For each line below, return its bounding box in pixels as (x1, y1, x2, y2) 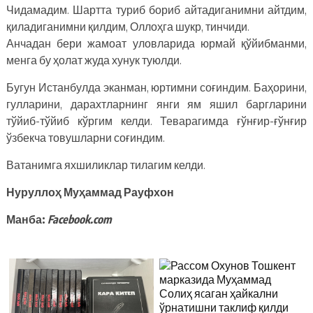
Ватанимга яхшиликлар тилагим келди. (6, 157, 205, 172)
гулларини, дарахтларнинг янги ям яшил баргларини (6, 96, 307, 111)
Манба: (6, 212, 48, 226)
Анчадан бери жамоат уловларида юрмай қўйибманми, (6, 36, 307, 50)
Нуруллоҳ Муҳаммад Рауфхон (6, 184, 174, 199)
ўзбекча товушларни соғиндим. (6, 130, 165, 145)
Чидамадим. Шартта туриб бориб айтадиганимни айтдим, (6, 2, 307, 17)
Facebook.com (47, 212, 112, 226)
